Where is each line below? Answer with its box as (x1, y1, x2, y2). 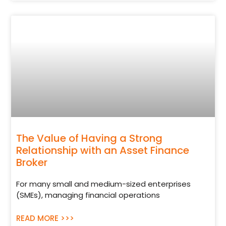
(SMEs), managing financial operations (16, 190, 160, 201)
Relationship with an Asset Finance (16, 143, 190, 158)
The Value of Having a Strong (16, 131, 163, 146)
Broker (16, 155, 48, 170)
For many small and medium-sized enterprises (16, 179, 191, 190)
